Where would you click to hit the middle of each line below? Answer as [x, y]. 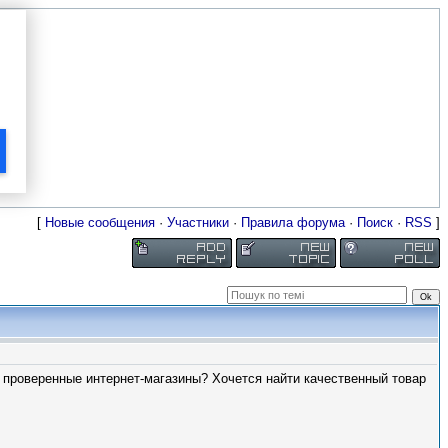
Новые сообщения [100, 222]
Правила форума [293, 222]
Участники [198, 222]
